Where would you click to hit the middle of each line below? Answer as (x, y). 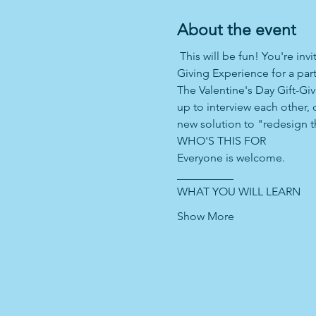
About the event (236, 30)
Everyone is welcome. (232, 158)
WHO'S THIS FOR (223, 141)
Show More (205, 216)
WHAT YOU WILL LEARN (240, 192)
